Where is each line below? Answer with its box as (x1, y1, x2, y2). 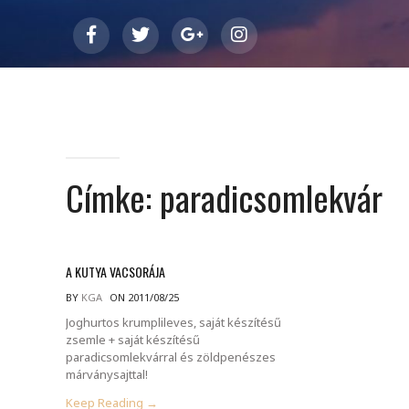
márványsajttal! (66, 365, 148, 383)
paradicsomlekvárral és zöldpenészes (66, 348, 276, 365)
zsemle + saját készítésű (66, 330, 200, 348)
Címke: (66, 172, 160, 223)
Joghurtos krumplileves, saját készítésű (66, 313, 281, 330)
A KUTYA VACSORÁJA (66, 261, 165, 281)
